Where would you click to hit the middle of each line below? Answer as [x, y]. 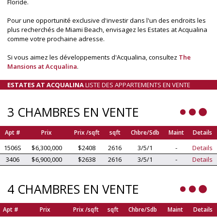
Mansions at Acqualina [42, 66]
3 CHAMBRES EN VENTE [73, 112]
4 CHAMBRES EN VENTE [73, 189]
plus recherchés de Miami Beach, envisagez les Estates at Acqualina [107, 29]
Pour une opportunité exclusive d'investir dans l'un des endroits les [107, 20]
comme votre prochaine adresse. [56, 39]
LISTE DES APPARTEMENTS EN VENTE [137, 85]
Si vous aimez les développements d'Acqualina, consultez [93, 57]
